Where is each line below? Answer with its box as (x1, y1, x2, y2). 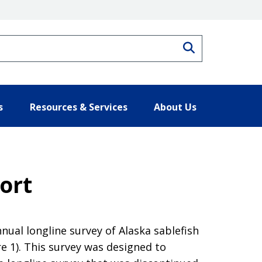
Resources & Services (29, 100, 127, 113)
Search (194, 42, 233, 51)
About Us (154, 100, 196, 113)
